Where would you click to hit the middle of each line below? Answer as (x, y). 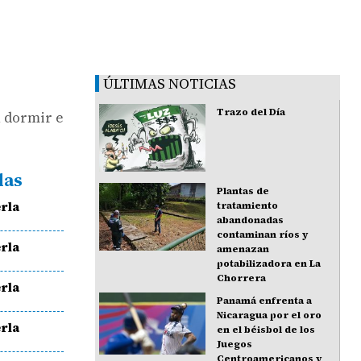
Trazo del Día (251, 112)
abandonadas (251, 220)
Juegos (235, 344)
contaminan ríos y (263, 234)
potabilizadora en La (269, 263)
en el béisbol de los (266, 329)
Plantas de (243, 191)
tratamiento (248, 205)
